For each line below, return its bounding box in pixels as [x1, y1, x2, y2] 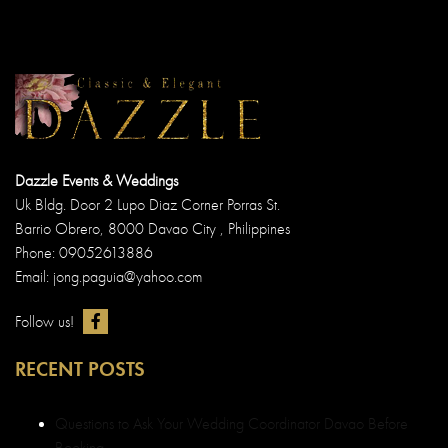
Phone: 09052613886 [15, 243, 153, 262]
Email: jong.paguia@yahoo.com [15, 267, 202, 286]
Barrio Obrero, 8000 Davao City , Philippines [15, 219, 290, 238]
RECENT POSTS [15, 356, 145, 382]
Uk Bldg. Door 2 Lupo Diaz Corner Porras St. [15, 195, 280, 214]
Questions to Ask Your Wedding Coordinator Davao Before [55, 414, 408, 433]
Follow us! [15, 312, 78, 331]
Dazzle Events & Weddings [15, 171, 178, 190]
